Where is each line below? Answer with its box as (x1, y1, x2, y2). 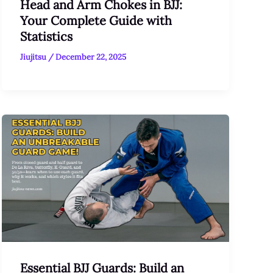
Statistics (19, 28, 73, 44)
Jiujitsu (19, 51, 48, 62)
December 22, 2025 (55, 51, 126, 62)
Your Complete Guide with (19, 12, 172, 28)
